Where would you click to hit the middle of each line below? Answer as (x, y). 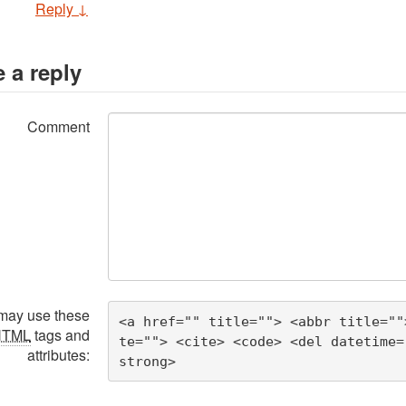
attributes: (58, 355)
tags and (60, 335)
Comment (58, 126)
